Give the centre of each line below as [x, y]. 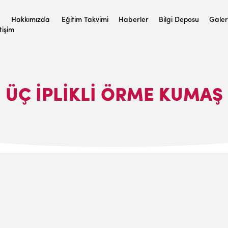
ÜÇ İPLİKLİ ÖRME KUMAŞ [114, 96]
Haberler [134, 20]
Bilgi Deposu [179, 20]
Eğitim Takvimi [85, 20]
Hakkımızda [31, 20]
